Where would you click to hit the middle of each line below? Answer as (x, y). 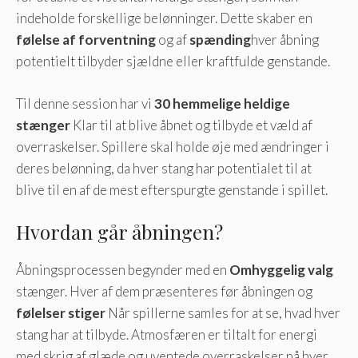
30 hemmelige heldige (222, 103)
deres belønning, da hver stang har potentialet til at (164, 168)
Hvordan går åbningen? (119, 232)
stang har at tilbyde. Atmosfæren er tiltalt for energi (167, 335)
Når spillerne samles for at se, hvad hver (223, 313)
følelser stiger (61, 313)
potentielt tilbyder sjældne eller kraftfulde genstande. (173, 62)
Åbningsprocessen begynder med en (123, 270)
